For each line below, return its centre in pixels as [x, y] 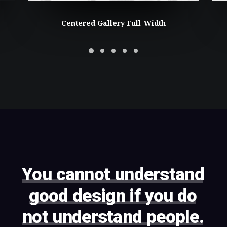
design [99, 196]
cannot [83, 175]
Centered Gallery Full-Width [113, 23]
